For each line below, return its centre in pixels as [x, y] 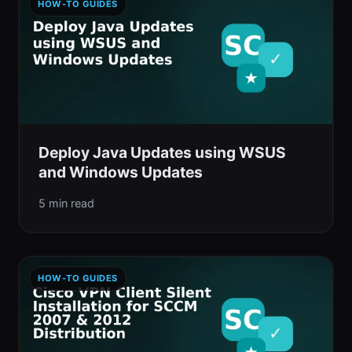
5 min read [66, 203]
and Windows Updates [121, 172]
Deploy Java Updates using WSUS [162, 152]
